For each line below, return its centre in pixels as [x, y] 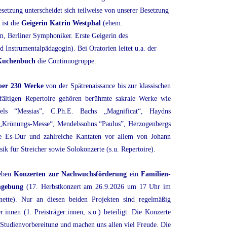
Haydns [160, 111]
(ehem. [112, 23]
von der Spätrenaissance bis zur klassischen [107, 86]
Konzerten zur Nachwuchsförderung [70, 174]
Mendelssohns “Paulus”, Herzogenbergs [114, 124]
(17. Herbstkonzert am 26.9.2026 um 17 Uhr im [97, 187]
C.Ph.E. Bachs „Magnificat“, [97, 111]
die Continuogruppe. [66, 61]
